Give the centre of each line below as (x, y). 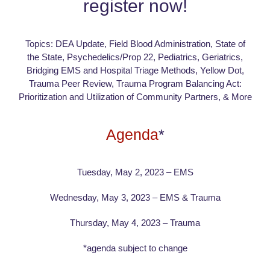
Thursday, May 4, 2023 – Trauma (135, 223)
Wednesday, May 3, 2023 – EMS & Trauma (135, 197)
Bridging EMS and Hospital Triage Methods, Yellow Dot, (135, 70)
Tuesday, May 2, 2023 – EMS (135, 172)
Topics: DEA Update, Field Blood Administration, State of (135, 43)
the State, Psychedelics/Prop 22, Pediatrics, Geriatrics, (135, 57)
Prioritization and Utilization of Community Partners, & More (135, 96)
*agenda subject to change (135, 248)
